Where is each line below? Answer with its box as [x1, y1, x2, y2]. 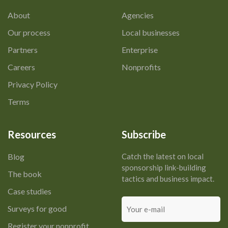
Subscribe [122, 128, 166, 140]
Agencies [122, 10, 154, 20]
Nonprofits [122, 62, 161, 72]
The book [8, 168, 42, 179]
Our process [8, 27, 50, 37]
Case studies [8, 186, 51, 196]
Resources [8, 128, 56, 140]
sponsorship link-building [122, 162, 206, 172]
